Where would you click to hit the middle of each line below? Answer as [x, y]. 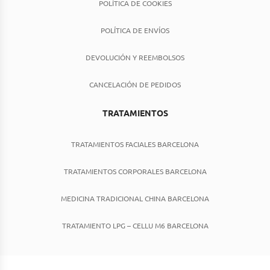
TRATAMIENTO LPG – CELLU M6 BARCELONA [135, 226]
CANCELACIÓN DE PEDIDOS [135, 85]
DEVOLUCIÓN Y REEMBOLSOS [135, 58]
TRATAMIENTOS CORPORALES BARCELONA [135, 171]
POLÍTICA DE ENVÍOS [135, 30]
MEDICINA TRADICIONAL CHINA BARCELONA [135, 199]
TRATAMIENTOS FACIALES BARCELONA [135, 144]
